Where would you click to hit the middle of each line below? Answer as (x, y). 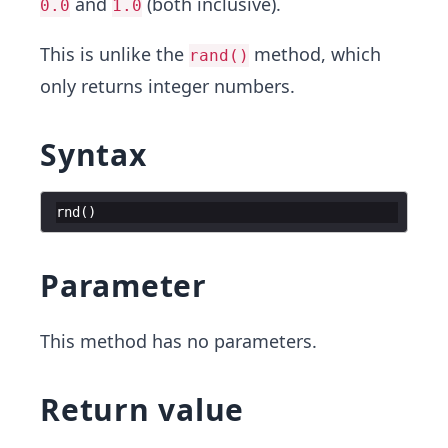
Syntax (93, 154)
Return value (142, 409)
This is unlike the (114, 54)
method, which (315, 54)
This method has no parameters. (178, 341)
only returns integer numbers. (167, 86)
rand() (219, 55)
